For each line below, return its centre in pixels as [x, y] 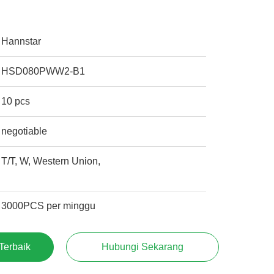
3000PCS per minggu [49, 206]
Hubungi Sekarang [142, 247]
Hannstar [21, 41]
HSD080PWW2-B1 [43, 71]
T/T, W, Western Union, [51, 161]
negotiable [24, 131]
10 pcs [16, 101]
